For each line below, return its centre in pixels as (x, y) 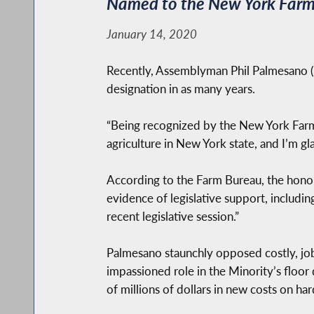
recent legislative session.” (172, 216)
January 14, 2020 (151, 34)
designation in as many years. (180, 88)
